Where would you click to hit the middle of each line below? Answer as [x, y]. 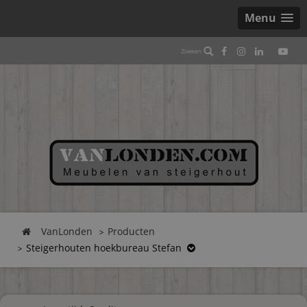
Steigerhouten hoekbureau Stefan [104, 248]
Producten [131, 231]
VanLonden [67, 231]
